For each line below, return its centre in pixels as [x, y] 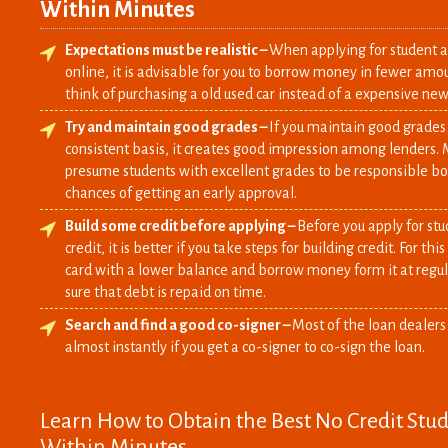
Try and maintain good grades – [167, 126]
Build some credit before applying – [181, 225]
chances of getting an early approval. [181, 192]
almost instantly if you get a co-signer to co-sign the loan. [245, 346]
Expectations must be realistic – [167, 49]
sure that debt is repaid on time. [165, 291]
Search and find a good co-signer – [178, 324]
